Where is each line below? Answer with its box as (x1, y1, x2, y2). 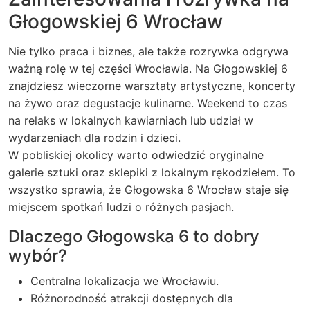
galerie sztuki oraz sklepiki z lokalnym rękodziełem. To (8, 165, 295, 179)
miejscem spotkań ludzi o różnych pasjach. (8, 200, 234, 214)
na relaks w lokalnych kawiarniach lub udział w (8, 113, 253, 127)
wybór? (8, 246, 67, 266)
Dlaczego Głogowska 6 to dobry (8, 226, 259, 246)
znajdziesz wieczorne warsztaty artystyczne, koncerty (8, 79, 295, 93)
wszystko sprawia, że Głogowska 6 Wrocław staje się (8, 183, 289, 197)
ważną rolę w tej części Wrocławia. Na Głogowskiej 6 (8, 62, 288, 75)
